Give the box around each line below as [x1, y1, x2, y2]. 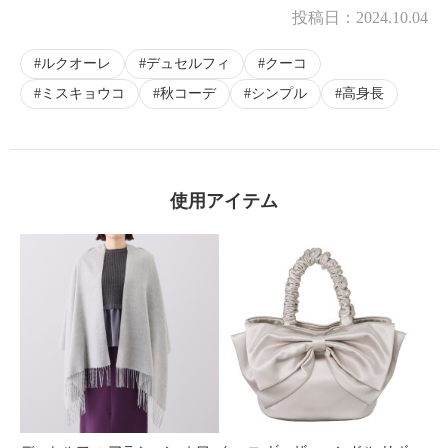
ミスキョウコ [41, 86, 125, 101]
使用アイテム [170, 191, 278, 211]
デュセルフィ [146, 56, 230, 71]
